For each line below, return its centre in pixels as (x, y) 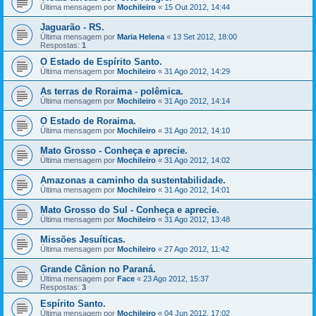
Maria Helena (141, 37)
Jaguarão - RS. (72, 27)
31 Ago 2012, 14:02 (197, 160)
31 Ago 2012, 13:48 (197, 219)
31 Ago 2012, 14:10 (197, 130)
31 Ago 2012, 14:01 (197, 190)
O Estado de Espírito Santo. (101, 62)
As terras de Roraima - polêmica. (112, 91)
